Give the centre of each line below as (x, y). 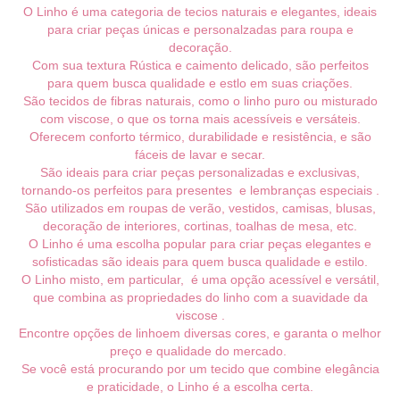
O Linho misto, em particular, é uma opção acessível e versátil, (200, 279)
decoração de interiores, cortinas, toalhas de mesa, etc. (200, 225)
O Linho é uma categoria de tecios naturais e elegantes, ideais (200, 11)
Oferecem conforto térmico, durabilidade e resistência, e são (200, 136)
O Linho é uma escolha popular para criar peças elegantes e (200, 243)
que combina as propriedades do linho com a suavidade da (200, 297)
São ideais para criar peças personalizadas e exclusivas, (200, 172)
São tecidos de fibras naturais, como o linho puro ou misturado (200, 100)
